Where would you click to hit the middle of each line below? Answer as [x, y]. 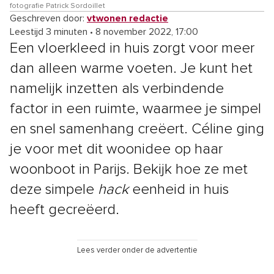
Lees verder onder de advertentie [137, 250]
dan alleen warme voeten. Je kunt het [131, 68]
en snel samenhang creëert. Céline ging [137, 129]
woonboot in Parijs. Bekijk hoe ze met [129, 169]
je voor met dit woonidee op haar [116, 149]
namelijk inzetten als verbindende [117, 88]
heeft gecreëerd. [65, 209]
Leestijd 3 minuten [49, 31]
